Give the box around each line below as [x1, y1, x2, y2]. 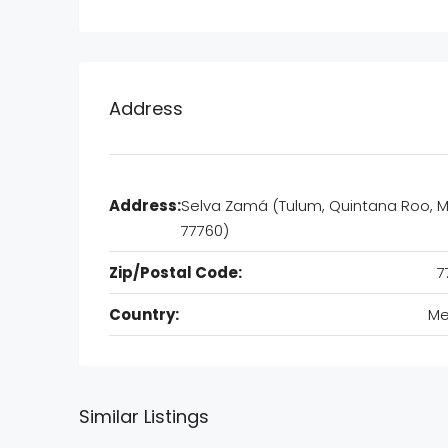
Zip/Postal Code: [109, 262, 242, 284]
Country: [109, 304, 179, 326]
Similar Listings [79, 404, 209, 430]
